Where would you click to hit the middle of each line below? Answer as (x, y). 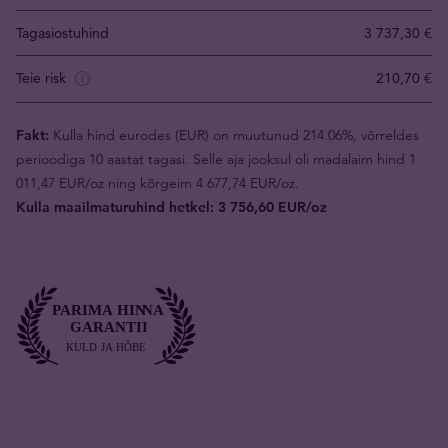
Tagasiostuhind (62, 33)
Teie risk (43, 78)
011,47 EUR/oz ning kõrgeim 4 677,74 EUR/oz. (157, 182)
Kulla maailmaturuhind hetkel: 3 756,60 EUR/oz (171, 206)
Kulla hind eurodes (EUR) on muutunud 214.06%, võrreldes (234, 134)
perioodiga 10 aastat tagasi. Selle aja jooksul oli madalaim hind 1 (216, 158)
